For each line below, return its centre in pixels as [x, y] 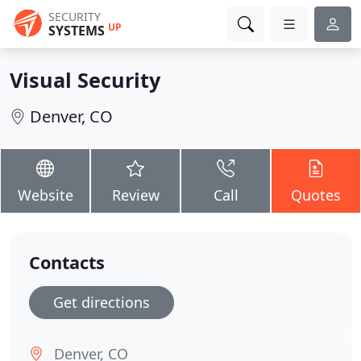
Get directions [102, 302]
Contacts [67, 262]
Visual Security [85, 80]
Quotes [316, 195]
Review [135, 195]
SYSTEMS [77, 31]
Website [45, 195]
